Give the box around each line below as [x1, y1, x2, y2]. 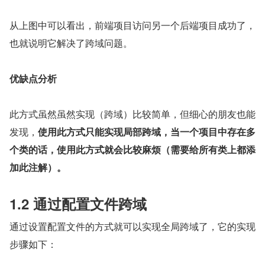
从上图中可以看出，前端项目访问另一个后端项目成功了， [9, 18, 256, 33]
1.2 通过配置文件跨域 [9, 193, 147, 214]
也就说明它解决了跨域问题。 [9, 36, 132, 50]
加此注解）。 [9, 160, 66, 174]
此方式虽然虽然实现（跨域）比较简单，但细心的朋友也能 [9, 107, 256, 121]
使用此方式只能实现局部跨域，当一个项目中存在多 [38, 125, 256, 139]
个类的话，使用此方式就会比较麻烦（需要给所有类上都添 [9, 143, 256, 157]
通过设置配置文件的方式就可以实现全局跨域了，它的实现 [9, 219, 256, 234]
